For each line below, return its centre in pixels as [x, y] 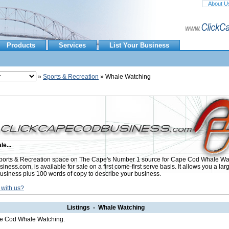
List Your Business [139, 45]
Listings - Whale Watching [106, 208]
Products [21, 45]
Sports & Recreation [71, 77]
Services [72, 45]
